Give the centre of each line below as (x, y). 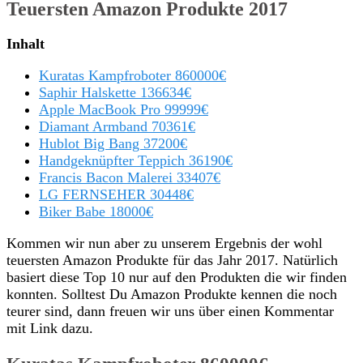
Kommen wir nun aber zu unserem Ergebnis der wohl (164, 243)
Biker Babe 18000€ (96, 212)
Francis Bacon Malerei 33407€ (130, 178)
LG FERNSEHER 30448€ (116, 195)
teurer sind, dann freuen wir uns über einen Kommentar (170, 312)
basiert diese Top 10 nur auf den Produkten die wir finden (177, 278)
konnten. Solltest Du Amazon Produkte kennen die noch (172, 295)
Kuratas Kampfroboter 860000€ (132, 76)
